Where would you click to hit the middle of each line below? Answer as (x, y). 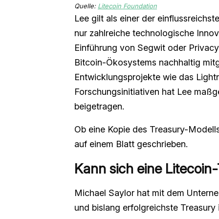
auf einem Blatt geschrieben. (131, 144)
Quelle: (86, 6)
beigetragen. (99, 107)
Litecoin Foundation (127, 6)
